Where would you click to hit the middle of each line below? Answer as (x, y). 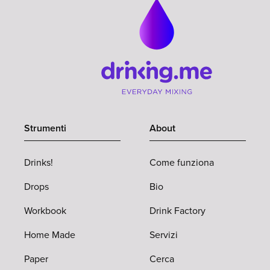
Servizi (164, 235)
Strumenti (45, 128)
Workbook (45, 211)
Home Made (50, 235)
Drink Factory (177, 211)
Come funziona (182, 163)
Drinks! (39, 163)
